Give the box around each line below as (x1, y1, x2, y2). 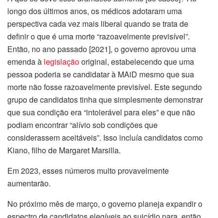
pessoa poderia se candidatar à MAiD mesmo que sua (7, 68, 194, 80)
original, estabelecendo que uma (79, 55, 194, 67)
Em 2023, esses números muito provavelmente (7, 164, 169, 176)
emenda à (7, 55, 44, 67)
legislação (44, 55, 79, 67)
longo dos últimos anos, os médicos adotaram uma (7, 5, 182, 17)
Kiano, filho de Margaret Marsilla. (7, 144, 121, 156)
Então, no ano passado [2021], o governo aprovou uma (7, 43, 196, 54)
